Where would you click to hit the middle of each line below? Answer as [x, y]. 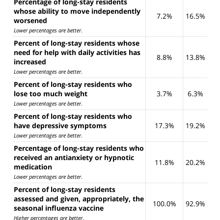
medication [33, 166]
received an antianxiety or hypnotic [74, 157]
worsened [30, 20]
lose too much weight [51, 93]
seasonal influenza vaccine [59, 208]
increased [30, 61]
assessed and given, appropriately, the [79, 198]
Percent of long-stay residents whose [77, 43]
